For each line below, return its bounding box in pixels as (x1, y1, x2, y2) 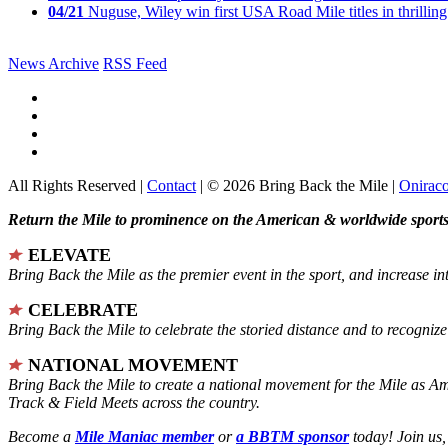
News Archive (8, 54, 99, 72)
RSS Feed (103, 54, 167, 72)
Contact (147, 176, 196, 194)
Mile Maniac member (75, 427, 214, 445)
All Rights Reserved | (8, 176, 147, 194)
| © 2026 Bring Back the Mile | (196, 176, 399, 194)
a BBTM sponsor (236, 427, 349, 445)
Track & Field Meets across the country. (8, 393, 260, 411)
